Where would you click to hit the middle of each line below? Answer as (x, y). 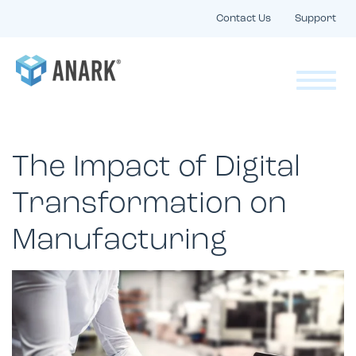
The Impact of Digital (156, 168)
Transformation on (149, 205)
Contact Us (244, 19)
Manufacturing (120, 241)
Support (315, 19)
